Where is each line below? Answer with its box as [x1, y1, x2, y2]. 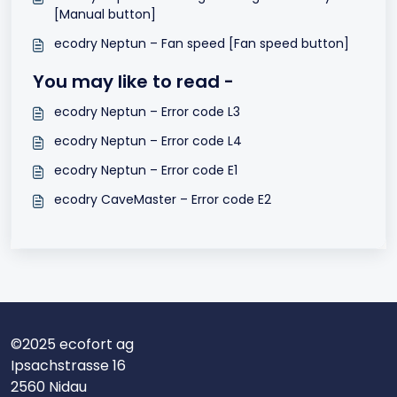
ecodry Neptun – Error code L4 [54, 132, 242, 150]
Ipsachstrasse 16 [11, 355, 126, 376]
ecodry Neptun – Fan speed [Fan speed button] [54, 35, 349, 52]
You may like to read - [33, 69, 234, 94]
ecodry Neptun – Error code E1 [54, 161, 237, 179]
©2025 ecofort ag [11, 334, 134, 354]
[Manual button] [54, 5, 156, 23]
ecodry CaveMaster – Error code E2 [54, 191, 271, 208]
